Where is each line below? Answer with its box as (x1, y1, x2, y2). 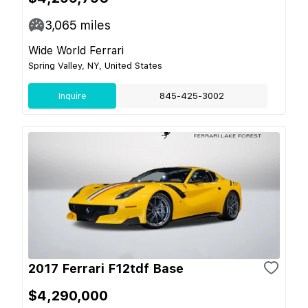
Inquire (58, 90, 87, 101)
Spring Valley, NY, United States (28, 60, 162, 71)
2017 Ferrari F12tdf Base (28, 261, 184, 276)
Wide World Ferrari (28, 43, 124, 57)
